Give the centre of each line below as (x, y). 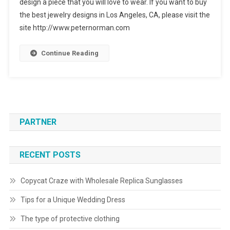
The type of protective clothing (70, 219)
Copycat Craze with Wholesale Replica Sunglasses (101, 181)
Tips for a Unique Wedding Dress (73, 200)
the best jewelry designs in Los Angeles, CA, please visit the (114, 15)
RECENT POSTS (50, 155)
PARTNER (38, 122)
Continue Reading (70, 53)
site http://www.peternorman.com (74, 28)
